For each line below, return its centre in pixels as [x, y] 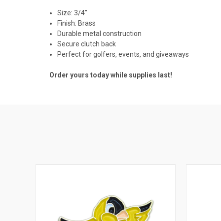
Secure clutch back [87, 44]
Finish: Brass [77, 23]
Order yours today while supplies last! [111, 75]
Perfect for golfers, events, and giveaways [123, 54]
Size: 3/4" [73, 13]
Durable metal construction [100, 33]
